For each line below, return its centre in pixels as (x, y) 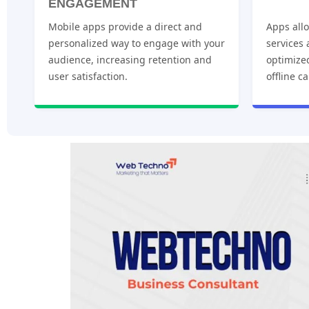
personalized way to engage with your (137, 43)
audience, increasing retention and (130, 59)
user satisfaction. (88, 76)
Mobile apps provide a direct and (125, 26)
